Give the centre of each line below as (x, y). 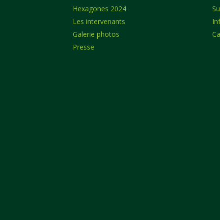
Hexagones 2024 (100, 9)
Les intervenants (99, 22)
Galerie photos (96, 34)
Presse (84, 47)
